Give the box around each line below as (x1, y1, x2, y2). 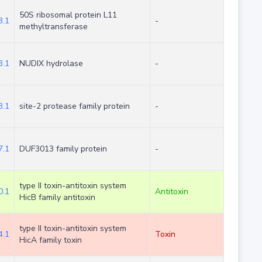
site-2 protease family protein (19, 101, 130, 112)
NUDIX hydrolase (19, 58, 83, 70)
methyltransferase (19, 21, 88, 33)
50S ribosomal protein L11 (19, 9, 117, 21)
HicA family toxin (19, 235, 82, 246)
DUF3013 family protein (19, 143, 107, 155)
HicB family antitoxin (19, 192, 95, 204)
